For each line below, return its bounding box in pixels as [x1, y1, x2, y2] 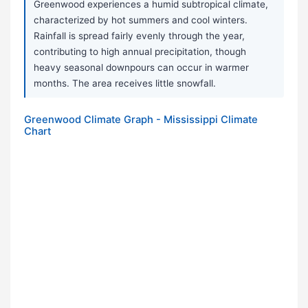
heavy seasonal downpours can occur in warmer [34, 62, 249, 74]
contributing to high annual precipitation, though [34, 46, 246, 58]
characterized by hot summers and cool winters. [34, 14, 247, 26]
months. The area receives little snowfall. [34, 78, 216, 89]
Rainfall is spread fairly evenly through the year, [34, 30, 245, 42]
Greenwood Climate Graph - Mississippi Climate [24, 113, 258, 126]
